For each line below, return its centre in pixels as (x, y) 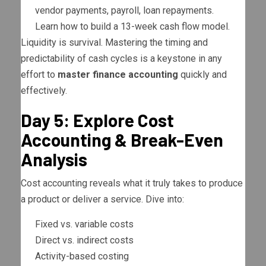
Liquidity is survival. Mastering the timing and (114, 43)
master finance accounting (118, 75)
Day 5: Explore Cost (97, 120)
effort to (39, 75)
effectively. (44, 91)
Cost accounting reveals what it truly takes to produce (132, 183)
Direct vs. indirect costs (84, 240)
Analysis (54, 159)
